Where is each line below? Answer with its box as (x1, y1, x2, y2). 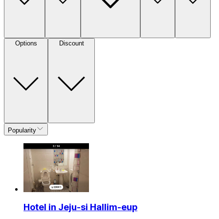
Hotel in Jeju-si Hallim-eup (23, 201, 137, 213)
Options (15, 39, 37, 47)
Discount (59, 39, 84, 47)
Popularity (8, 126, 36, 134)
